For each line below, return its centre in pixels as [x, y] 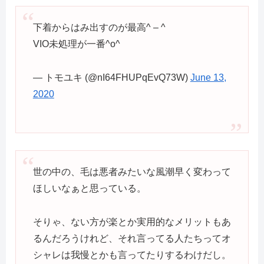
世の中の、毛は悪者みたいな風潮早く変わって [132, 172]
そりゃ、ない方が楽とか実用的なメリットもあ [132, 222]
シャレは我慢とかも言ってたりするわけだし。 [132, 255]
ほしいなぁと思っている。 [89, 189]
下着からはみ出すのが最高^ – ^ [99, 27]
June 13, [208, 77]
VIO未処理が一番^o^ [76, 44]
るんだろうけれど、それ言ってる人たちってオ [132, 238]
